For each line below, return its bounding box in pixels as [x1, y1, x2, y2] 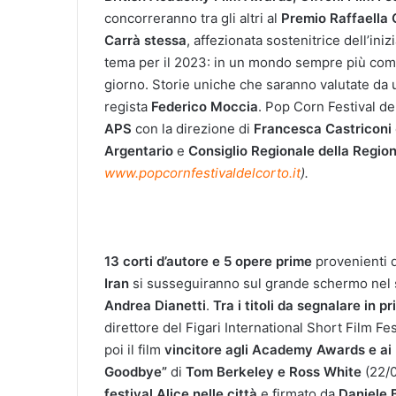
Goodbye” [104, 362, 167, 380]
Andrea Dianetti [104, 296, 206, 314]
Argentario [104, 141, 177, 159]
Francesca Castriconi [254, 119, 392, 137]
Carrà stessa [104, 31, 187, 49]
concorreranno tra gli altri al [104, 9, 281, 27]
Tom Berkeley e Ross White [186, 362, 362, 380]
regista [104, 97, 151, 115]
